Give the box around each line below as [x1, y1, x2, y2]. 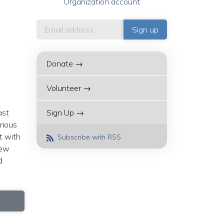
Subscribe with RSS [55, 132, 121, 141]
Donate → [46, 58, 83, 68]
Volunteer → [46, 83, 91, 93]
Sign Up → [46, 107, 84, 117]
